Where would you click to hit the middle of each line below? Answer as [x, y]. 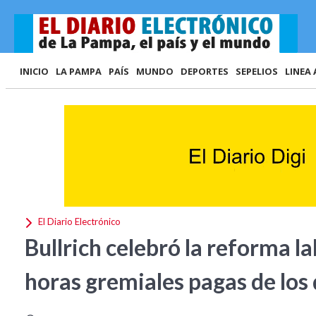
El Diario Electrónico [78, 222]
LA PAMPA [79, 71]
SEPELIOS [257, 71]
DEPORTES [205, 71]
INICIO [34, 71]
